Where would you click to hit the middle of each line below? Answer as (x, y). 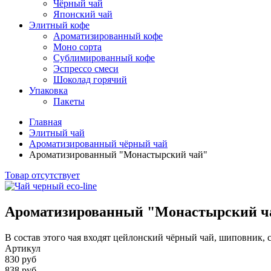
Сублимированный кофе (104, 58)
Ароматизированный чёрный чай (98, 144)
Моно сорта (77, 47)
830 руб (21, 259)
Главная (45, 122)
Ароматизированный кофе (108, 36)
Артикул (23, 248)
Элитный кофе (59, 25)
